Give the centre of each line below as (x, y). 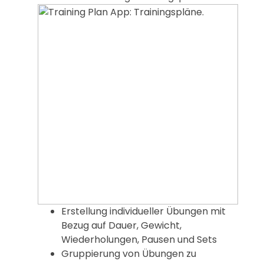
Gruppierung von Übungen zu (129, 254)
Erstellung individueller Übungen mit (143, 212)
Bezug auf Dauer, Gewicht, (121, 226)
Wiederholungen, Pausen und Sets (139, 240)
